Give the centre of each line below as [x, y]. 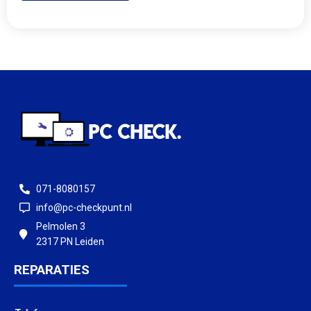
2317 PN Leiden [70, 242]
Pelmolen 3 [60, 227]
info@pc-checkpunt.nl [84, 208]
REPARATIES [52, 270]
